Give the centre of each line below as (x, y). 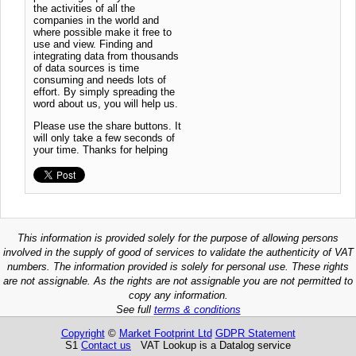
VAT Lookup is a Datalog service (211, 345)
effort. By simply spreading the (104, 91)
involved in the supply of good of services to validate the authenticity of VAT (178, 252)
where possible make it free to (103, 32)
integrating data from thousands (106, 56)
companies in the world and (96, 20)
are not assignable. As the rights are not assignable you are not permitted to (178, 281)
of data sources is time (86, 68)
